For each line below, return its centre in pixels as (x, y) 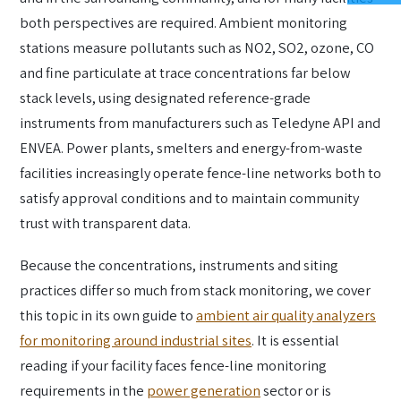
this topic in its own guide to (108, 316)
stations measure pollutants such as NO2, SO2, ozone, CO (197, 47)
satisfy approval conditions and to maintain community (189, 197)
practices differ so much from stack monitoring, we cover (195, 290)
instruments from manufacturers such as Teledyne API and (200, 122)
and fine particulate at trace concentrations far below (185, 72)
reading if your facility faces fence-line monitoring (173, 366)
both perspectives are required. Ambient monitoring (183, 22)
